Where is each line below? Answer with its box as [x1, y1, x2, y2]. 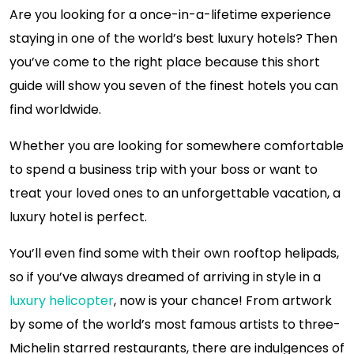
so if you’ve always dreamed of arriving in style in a [9, 268, 321, 286]
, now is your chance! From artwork [114, 292, 332, 310]
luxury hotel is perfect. [9, 208, 147, 226]
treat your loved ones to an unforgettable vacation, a [9, 184, 341, 202]
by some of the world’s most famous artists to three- [9, 315, 341, 333]
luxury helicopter [9, 292, 114, 310]
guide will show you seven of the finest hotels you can [9, 77, 338, 95]
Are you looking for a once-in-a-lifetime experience [9, 6, 331, 24]
